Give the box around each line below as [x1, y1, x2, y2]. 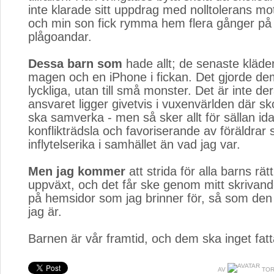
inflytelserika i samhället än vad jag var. [28, 138, 240, 151]
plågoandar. [28, 30, 92, 43]
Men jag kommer [28, 165, 125, 178]
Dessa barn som [28, 57, 122, 70]
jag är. [28, 205, 62, 218]
